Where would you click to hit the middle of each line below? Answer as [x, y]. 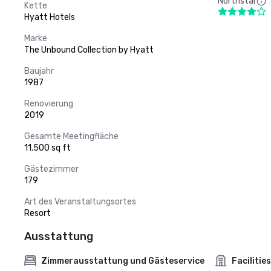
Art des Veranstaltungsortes [80, 202]
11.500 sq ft [47, 148]
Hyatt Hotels [50, 17]
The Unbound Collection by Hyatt [89, 50]
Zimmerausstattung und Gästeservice [123, 261]
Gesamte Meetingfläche [71, 136]
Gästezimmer [51, 169]
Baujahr [39, 71]
